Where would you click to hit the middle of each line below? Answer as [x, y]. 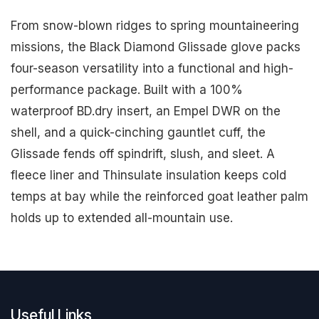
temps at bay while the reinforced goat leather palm [159, 197]
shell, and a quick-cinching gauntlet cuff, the [138, 132]
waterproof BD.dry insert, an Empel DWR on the [146, 111]
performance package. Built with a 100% [127, 90]
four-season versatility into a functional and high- [152, 68]
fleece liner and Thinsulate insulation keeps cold [148, 175]
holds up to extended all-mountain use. [122, 218]
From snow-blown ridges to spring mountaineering [155, 26]
